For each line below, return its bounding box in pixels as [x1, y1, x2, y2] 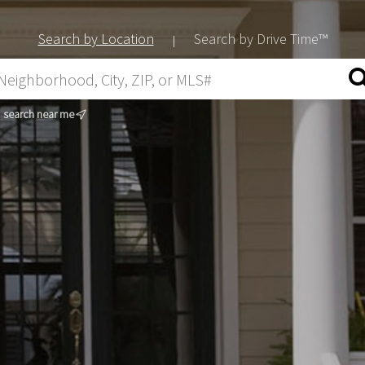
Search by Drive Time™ [193, 29, 328, 49]
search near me [3, 107, 77, 122]
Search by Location [37, 29, 154, 49]
